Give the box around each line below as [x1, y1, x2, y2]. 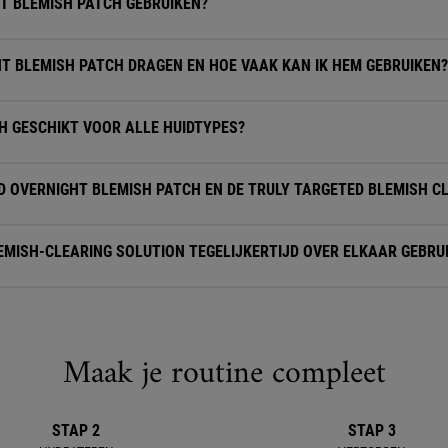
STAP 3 [348, 421, 396, 441]
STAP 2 [52, 421, 100, 441]
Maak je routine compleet [62, 346, 386, 403]
